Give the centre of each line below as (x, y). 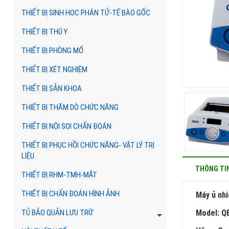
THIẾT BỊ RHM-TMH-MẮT (59, 175)
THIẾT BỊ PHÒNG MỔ (52, 51)
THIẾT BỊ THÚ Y (44, 32)
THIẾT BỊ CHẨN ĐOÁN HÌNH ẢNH (71, 194)
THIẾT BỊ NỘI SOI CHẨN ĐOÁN (66, 126)
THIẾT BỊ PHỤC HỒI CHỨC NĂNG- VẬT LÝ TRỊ (88, 145)
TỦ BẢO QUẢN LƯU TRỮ (57, 213)
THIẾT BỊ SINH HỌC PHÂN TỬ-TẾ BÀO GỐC (86, 13)
